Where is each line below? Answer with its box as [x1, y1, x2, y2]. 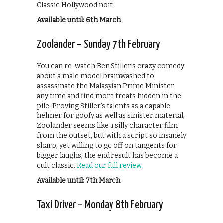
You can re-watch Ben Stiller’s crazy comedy [37, 61, 184, 70]
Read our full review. [77, 161, 143, 170]
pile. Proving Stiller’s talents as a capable [37, 101, 170, 110]
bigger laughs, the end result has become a [37, 151, 178, 160]
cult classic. [37, 161, 77, 170]
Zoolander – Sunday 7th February [37, 38, 160, 50]
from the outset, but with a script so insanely [37, 131, 186, 140]
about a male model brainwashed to [37, 71, 154, 80]
